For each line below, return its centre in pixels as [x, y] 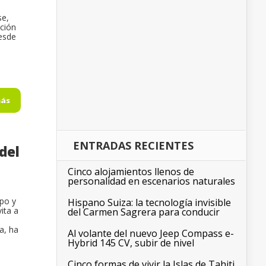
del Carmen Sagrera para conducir [144, 212]
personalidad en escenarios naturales [151, 181]
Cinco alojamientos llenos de [131, 172]
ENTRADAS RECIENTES [133, 146]
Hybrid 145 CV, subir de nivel [131, 243]
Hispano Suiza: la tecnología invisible [149, 203]
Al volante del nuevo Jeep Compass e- [151, 234]
